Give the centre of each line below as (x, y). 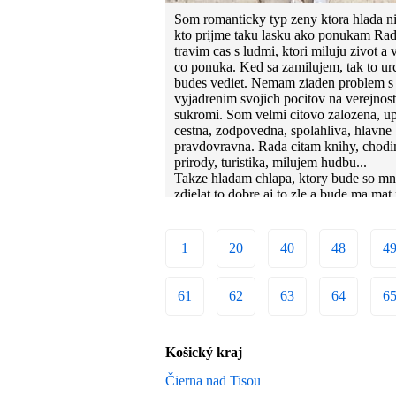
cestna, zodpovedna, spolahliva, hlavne (283, 131)
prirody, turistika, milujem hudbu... (270, 163)
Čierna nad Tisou (213, 381)
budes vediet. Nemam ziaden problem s (284, 83)
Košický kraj (204, 353)
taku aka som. (213, 210)
